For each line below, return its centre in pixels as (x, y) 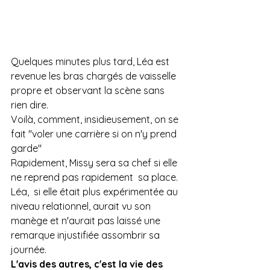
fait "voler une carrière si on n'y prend (95, 134)
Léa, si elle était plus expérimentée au (96, 192)
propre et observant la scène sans (89, 91)
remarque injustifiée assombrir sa (86, 235)
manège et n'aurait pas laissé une (87, 221)
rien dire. (30, 105)
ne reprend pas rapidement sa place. (94, 177)
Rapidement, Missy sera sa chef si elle (95, 163)
